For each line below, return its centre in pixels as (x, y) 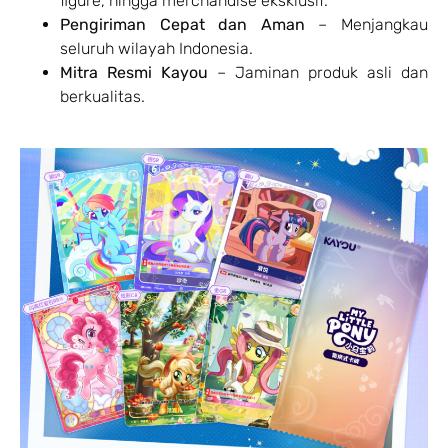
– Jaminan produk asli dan (318, 73)
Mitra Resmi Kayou (134, 73)
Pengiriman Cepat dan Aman (182, 25)
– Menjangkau (366, 25)
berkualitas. (102, 97)
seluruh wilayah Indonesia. (156, 49)
